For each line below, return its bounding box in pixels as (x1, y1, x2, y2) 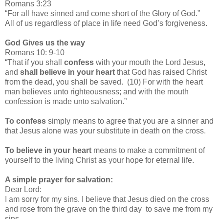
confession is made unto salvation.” (5, 97, 127, 106)
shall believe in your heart (20, 67, 115, 76)
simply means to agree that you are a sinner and (46, 116, 214, 125)
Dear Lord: (5, 185, 42, 194)
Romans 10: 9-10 (5, 48, 65, 57)
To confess (5, 116, 46, 125)
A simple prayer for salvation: (5, 175, 113, 184)
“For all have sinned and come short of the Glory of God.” (5, 9, 200, 18)
